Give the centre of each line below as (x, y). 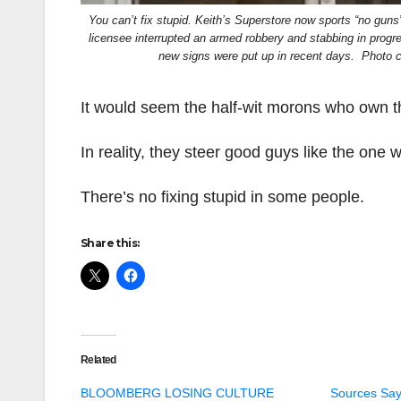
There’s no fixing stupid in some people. (222, 196)
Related (98, 359)
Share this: (110, 243)
